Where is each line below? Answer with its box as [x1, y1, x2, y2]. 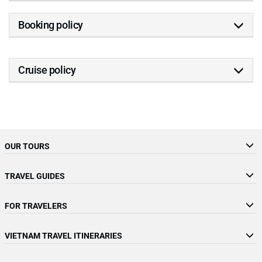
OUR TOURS [5, 140, 50, 151]
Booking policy [18, 17, 83, 32]
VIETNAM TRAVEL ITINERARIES [5, 229, 122, 241]
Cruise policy [18, 62, 76, 77]
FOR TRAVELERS [5, 199, 67, 211]
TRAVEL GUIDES [5, 170, 65, 181]
